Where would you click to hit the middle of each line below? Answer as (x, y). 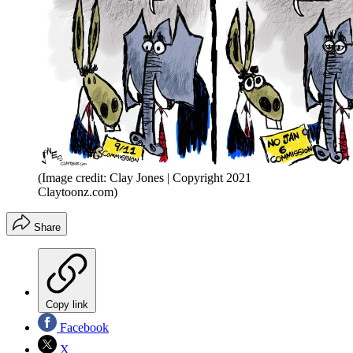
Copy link (67, 304)
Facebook (83, 327)
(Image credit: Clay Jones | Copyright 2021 (145, 177)
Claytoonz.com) (78, 191)
